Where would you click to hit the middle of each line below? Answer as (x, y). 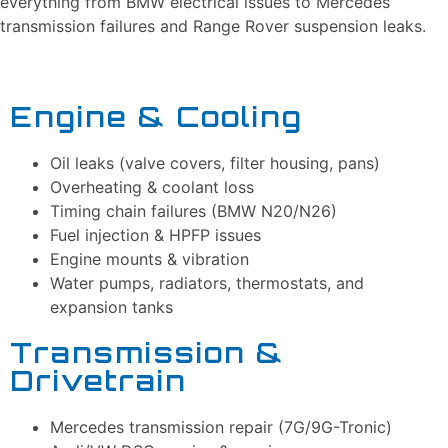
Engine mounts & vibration (149, 258)
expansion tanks (111, 306)
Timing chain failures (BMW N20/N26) (193, 210)
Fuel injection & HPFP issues (155, 234)
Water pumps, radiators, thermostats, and (207, 282)
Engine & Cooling (156, 116)
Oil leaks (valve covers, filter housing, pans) (215, 162)
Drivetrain (98, 380)
